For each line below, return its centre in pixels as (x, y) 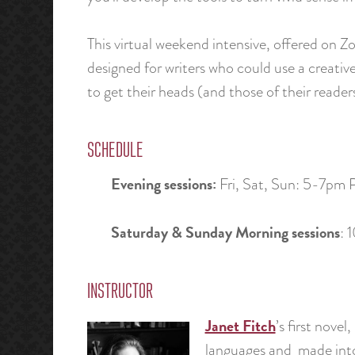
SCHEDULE (115, 151)
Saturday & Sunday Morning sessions (225, 233)
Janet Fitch (240, 325)
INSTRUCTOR (120, 293)
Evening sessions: (163, 184)
